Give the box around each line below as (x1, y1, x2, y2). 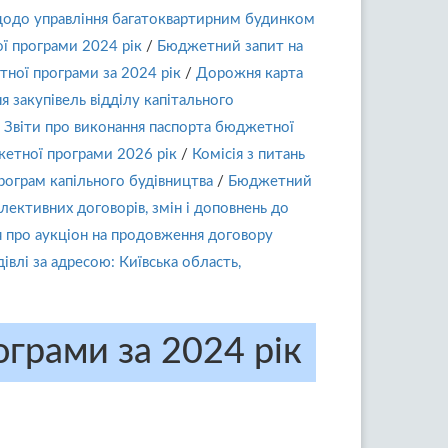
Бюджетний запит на (157, 39, 303, 54)
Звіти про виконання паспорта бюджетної (4, 120, 294, 135)
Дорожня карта (196, 66, 303, 81)
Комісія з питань (192, 147, 305, 162)
